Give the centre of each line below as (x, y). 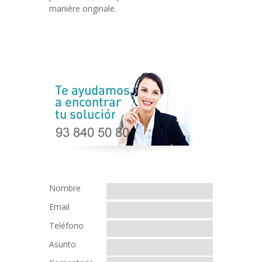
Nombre (65, 188)
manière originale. (83, 8)
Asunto (63, 244)
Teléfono (66, 225)
